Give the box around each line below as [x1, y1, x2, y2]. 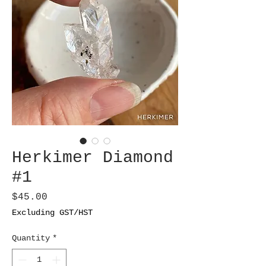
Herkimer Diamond [12, 148, 173, 167]
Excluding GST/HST [12, 208, 93, 218]
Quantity [12, 233, 50, 243]
